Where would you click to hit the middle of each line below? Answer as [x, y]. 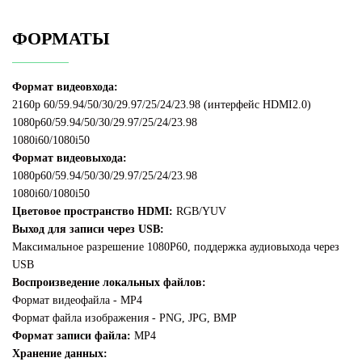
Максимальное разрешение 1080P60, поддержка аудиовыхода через [176, 247]
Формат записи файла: [72, 336]
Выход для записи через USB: [88, 229]
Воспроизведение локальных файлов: [109, 283]
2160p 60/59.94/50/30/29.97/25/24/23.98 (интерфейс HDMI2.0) [162, 105]
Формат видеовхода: [65, 87]
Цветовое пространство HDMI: [93, 212]
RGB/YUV [200, 212]
